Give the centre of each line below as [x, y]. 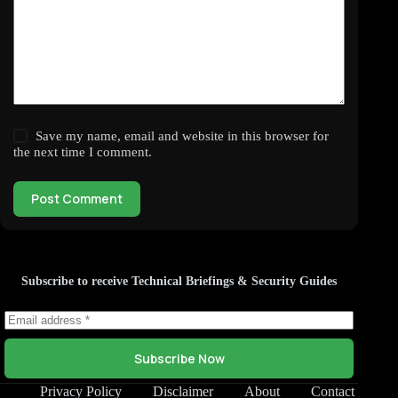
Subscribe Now [179, 358]
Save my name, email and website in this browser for [183, 135]
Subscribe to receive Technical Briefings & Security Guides [179, 281]
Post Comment [77, 199]
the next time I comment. [83, 151]
